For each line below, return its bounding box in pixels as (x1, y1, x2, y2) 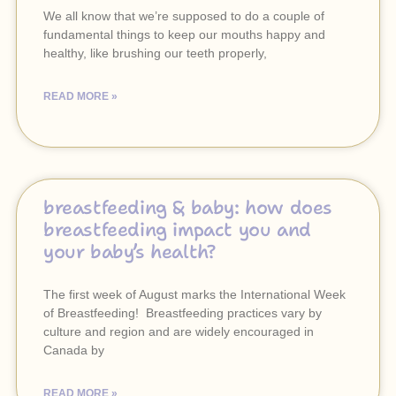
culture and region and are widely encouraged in (43, 324, 314, 339)
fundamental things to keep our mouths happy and (43, 27, 325, 42)
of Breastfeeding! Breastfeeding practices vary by (43, 306, 322, 320)
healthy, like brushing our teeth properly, (43, 46, 267, 60)
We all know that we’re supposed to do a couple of (43, 9, 324, 23)
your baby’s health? (43, 240, 216, 264)
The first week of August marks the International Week (43, 287, 346, 301)
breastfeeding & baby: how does (43, 195, 333, 220)
